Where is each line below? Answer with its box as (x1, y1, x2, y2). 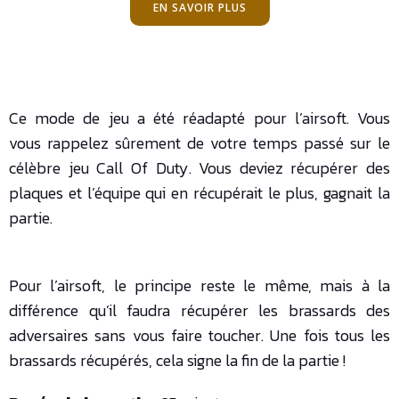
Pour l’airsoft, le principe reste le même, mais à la (9, 273, 390, 297)
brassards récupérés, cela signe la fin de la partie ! (9, 347, 346, 372)
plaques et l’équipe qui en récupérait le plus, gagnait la (9, 180, 390, 205)
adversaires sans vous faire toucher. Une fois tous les (9, 322, 390, 347)
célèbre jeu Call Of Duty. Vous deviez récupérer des (9, 155, 390, 180)
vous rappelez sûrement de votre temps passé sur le (9, 130, 390, 155)
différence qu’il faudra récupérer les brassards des (9, 297, 390, 322)
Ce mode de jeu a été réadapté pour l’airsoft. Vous (9, 105, 390, 130)
